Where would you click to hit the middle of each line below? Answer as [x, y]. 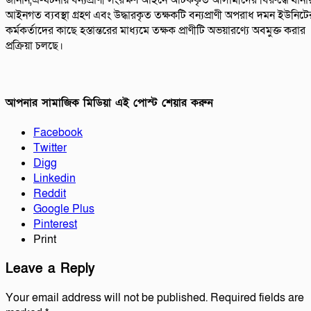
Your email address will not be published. [107, 298]
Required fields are [257, 298]
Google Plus [64, 209]
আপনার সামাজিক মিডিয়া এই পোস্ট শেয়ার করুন [109, 102]
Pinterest [55, 224]
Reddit [50, 193]
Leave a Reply [50, 269]
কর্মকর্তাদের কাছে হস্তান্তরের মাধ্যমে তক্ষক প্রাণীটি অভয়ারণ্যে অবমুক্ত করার [155, 31]
